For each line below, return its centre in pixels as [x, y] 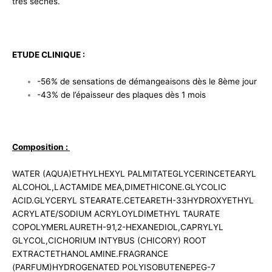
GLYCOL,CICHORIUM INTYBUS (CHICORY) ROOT [109, 241]
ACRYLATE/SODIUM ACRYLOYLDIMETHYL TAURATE [116, 214]
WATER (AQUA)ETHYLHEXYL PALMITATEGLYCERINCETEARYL [134, 174]
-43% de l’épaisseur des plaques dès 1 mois [122, 94]
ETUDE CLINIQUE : [49, 54]
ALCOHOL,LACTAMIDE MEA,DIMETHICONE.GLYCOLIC [119, 187]
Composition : [41, 147]
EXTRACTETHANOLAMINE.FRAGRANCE [90, 254]
